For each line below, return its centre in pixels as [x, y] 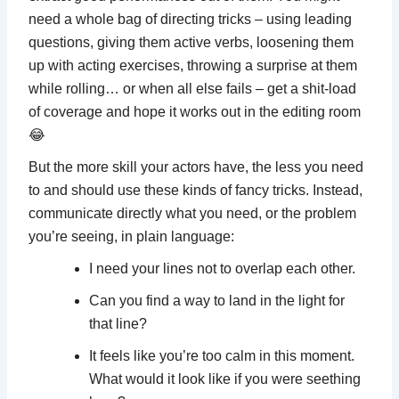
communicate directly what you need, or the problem [193, 213]
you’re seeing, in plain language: [132, 236]
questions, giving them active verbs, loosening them [191, 42]
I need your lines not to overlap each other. [223, 268]
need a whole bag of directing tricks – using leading [191, 19]
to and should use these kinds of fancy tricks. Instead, [196, 190]
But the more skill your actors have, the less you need [196, 167]
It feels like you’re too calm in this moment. [222, 355]
